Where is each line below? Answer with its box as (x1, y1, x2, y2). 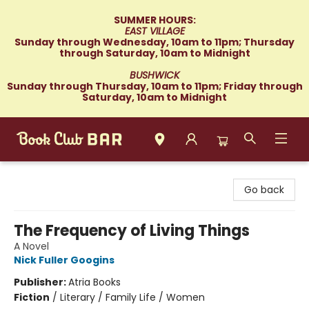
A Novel (14, 239, 49, 253)
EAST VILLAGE (124, 24, 185, 38)
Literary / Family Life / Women (60, 290, 205, 304)
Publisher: (14, 275, 68, 289)
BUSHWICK (130, 68, 179, 82)
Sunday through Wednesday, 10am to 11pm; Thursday (14, 35, 295, 49)
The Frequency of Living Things (14, 220, 250, 241)
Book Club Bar (10, 168, 76, 181)
